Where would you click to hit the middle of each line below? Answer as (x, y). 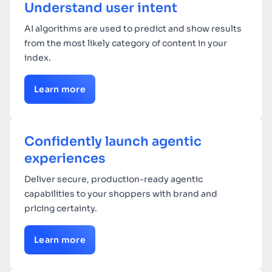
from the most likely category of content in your (126, 43)
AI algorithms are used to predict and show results (133, 29)
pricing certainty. (61, 209)
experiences (65, 159)
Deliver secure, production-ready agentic (114, 179)
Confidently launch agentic (113, 142)
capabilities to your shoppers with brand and (121, 194)
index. (38, 58)
